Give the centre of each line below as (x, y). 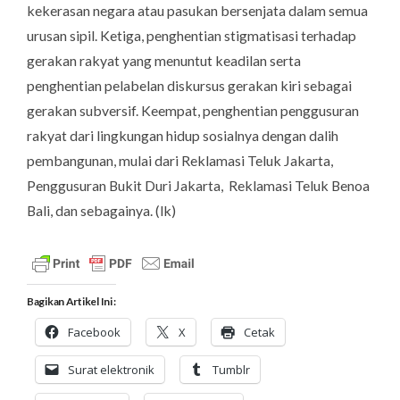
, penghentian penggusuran (278, 111)
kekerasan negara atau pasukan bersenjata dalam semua (197, 11)
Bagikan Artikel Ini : (72, 302)
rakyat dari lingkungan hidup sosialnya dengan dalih (183, 136)
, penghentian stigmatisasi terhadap (249, 36)
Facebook (94, 333)
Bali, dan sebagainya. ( (93, 211)
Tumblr (231, 370)
